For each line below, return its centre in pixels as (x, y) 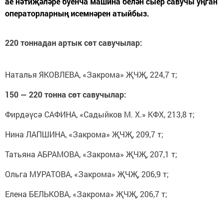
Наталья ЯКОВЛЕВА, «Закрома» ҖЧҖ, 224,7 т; (92, 74)
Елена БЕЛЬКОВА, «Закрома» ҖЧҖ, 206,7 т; (86, 194)
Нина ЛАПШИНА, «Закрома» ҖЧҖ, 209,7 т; (84, 134)
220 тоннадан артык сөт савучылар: (75, 42)
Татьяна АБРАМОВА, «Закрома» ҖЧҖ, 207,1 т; (91, 154)
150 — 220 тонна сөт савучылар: (66, 94)
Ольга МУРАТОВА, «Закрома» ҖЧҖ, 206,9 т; (87, 174)
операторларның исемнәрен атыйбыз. (77, 13)
